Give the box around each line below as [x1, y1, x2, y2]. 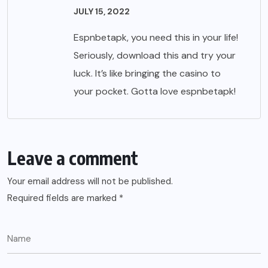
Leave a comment [7, 146, 138, 169]
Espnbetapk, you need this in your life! [74, 31, 238, 44]
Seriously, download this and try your [74, 48, 236, 62]
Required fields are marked [7, 191, 119, 204]
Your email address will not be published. [7, 175, 173, 187]
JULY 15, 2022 [74, 5, 130, 17]
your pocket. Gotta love [74, 84, 181, 98]
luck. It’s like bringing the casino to [74, 66, 221, 80]
